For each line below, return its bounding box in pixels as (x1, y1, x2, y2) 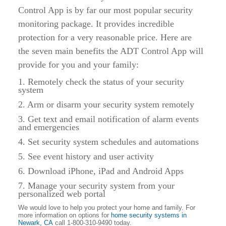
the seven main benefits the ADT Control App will (18, 46, 203, 56)
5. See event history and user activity (18, 151, 154, 161)
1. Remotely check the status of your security (18, 77, 184, 87)
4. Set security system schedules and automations (18, 137, 199, 147)
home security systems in (111, 211, 187, 219)
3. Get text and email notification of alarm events (18, 114, 199, 124)
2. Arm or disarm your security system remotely (18, 99, 194, 109)
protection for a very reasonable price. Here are (18, 32, 192, 42)
